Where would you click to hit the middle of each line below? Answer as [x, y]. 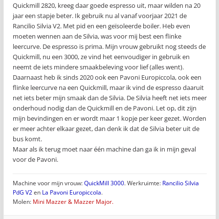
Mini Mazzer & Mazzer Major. [73, 202]
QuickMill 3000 [104, 183]
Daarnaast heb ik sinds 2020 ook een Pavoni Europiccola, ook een [107, 77]
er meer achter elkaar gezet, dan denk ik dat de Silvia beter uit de [106, 129]
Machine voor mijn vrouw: [48, 183]
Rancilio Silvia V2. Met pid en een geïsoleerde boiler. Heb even [101, 26]
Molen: [23, 202]
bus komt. [27, 139]
